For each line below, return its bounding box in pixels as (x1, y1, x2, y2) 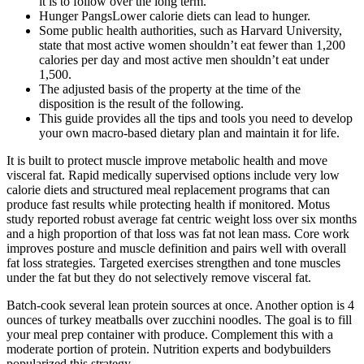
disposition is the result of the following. (39, 96, 244, 110)
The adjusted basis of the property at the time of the (39, 81, 301, 96)
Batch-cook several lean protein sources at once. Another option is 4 (6, 297, 354, 312)
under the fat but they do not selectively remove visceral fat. (6, 270, 311, 284)
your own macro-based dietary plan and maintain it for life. (39, 125, 340, 140)
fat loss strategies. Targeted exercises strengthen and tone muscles (6, 255, 340, 270)
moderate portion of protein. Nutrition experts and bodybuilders (6, 341, 331, 356)
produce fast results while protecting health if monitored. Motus (6, 197, 330, 211)
